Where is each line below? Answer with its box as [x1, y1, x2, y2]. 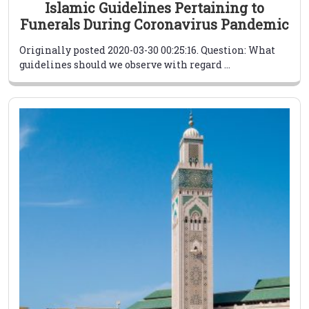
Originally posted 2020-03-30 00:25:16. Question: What [19, 43, 275, 57]
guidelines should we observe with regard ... [19, 58, 230, 72]
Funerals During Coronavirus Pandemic [20, 15, 289, 34]
